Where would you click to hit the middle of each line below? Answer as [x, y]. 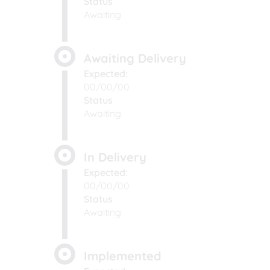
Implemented [123, 256]
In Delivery [115, 157]
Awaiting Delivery [135, 58]
